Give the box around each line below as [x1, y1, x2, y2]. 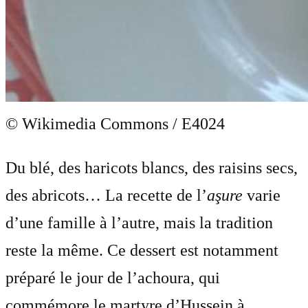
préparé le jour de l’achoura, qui [5, 268, 220, 287]
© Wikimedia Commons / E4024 [5, 114, 225, 133]
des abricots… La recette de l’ [5, 186, 207, 204]
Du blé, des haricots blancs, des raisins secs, [5, 158, 298, 177]
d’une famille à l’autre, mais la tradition [5, 213, 273, 232]
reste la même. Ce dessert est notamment [5, 241, 278, 259]
